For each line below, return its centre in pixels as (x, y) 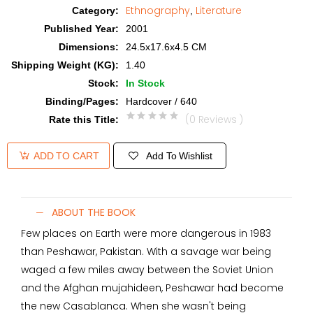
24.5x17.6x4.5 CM (166, 47)
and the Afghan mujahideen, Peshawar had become (152, 288)
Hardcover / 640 (161, 101)
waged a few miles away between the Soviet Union (147, 270)
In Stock (145, 83)
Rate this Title (82, 119)
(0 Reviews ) (214, 119)
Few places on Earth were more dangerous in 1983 (146, 233)
